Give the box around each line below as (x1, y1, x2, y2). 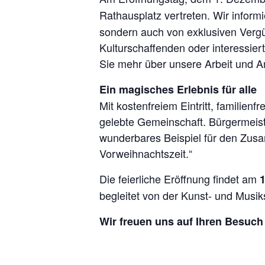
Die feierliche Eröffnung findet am (99, 171, 260, 186)
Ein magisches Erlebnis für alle (99, 82, 257, 97)
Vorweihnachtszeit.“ (99, 146, 192, 161)
